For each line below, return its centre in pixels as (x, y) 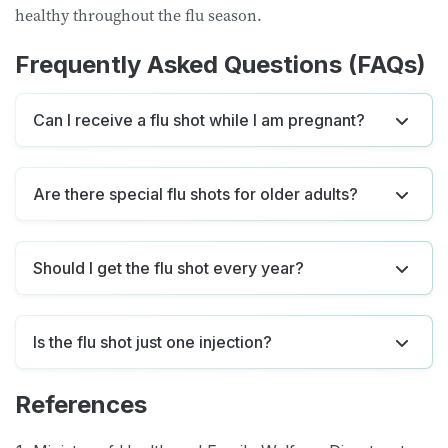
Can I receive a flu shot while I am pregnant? (199, 119)
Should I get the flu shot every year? (168, 267)
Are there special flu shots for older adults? (195, 193)
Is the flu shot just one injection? (152, 341)
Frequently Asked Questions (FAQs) (220, 64)
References (81, 404)
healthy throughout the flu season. (140, 14)
